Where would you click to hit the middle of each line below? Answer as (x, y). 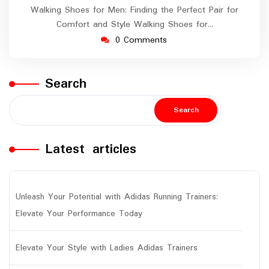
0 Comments (141, 41)
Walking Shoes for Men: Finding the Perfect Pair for (134, 11)
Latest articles (91, 150)
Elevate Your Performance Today (79, 214)
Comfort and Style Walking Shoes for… (134, 25)
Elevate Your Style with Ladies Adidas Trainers (107, 248)
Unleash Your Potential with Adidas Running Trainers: (117, 197)
